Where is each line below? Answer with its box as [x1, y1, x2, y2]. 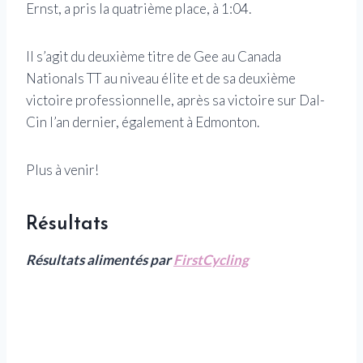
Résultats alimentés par [26, 250, 173, 268]
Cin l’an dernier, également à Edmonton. [26, 113, 259, 130]
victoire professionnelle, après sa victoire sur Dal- [26, 91, 325, 109]
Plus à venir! [26, 160, 99, 178]
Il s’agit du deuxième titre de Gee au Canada [26, 47, 281, 65]
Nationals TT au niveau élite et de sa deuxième [26, 69, 296, 87]
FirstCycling [173, 250, 249, 268]
